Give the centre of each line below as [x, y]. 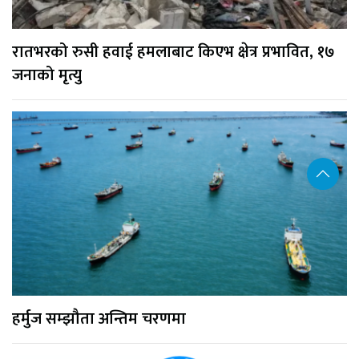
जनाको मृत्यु [47, 75]
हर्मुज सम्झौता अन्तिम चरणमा [99, 319]
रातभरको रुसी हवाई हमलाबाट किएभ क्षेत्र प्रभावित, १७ [173, 52]
